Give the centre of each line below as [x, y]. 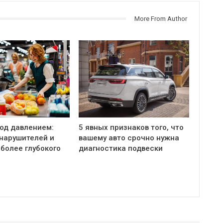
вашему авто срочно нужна [129, 138]
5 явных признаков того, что [131, 127]
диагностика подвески [121, 148]
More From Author [161, 18]
